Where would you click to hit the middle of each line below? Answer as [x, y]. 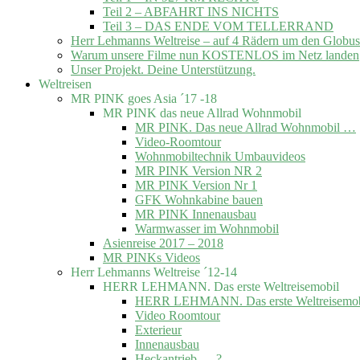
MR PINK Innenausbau [196, 214]
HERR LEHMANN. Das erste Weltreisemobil [221, 286]
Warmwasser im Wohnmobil [207, 228]
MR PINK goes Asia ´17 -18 [144, 98]
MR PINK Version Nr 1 [196, 185]
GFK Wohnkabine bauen [199, 199]
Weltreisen [65, 84]
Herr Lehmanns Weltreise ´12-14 [154, 272]
